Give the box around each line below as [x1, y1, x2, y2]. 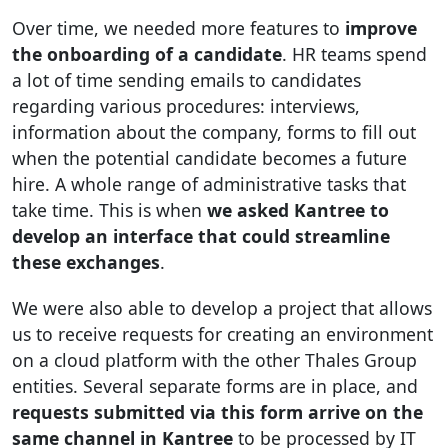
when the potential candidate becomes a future [12, 146, 407, 171]
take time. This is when [12, 198, 207, 223]
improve [345, 16, 417, 41]
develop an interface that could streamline [12, 224, 390, 249]
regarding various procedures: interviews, [12, 94, 360, 119]
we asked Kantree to [207, 198, 389, 223]
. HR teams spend [282, 42, 427, 67]
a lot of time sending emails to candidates [12, 68, 361, 93]
